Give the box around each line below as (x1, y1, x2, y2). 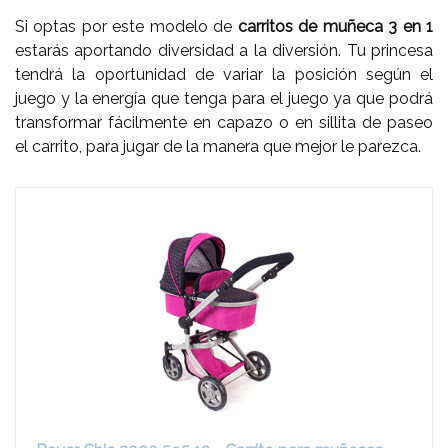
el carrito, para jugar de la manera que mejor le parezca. (15, 136, 421, 156)
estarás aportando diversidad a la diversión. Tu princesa (15, 40, 433, 60)
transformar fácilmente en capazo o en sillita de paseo (15, 112, 433, 132)
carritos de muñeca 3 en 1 (237, 16, 434, 36)
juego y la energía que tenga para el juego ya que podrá (15, 88, 433, 108)
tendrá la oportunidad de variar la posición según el (15, 64, 433, 84)
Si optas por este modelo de (15, 16, 238, 36)
